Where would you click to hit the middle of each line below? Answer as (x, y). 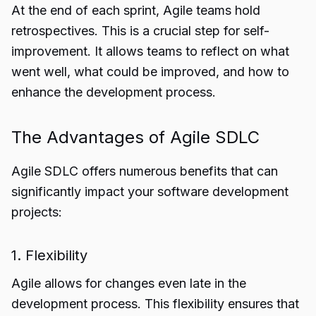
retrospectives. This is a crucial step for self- (140, 31)
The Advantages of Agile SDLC (135, 137)
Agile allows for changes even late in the (129, 283)
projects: (37, 212)
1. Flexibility (49, 255)
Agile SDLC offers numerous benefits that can (145, 171)
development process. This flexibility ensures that (155, 304)
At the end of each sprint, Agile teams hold (136, 10)
